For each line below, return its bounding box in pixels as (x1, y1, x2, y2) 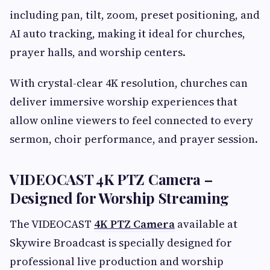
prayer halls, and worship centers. (10, 44, 186, 60)
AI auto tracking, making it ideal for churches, (10, 25, 245, 41)
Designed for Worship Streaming (10, 187, 230, 207)
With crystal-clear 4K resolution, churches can (10, 75, 248, 90)
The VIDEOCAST (10, 216, 94, 231)
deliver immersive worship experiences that (10, 93, 237, 109)
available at (175, 216, 237, 231)
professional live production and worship (10, 253, 224, 269)
